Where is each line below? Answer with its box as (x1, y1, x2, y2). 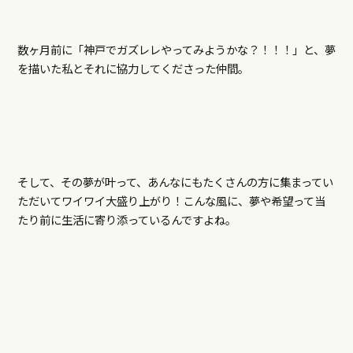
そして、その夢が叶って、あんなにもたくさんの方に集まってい (17, 173, 333, 191)
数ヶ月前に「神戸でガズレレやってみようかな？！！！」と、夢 (17, 41, 336, 58)
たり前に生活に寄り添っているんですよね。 (17, 211, 236, 229)
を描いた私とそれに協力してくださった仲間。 (17, 60, 249, 77)
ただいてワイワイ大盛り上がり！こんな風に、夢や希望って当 (17, 192, 325, 210)
